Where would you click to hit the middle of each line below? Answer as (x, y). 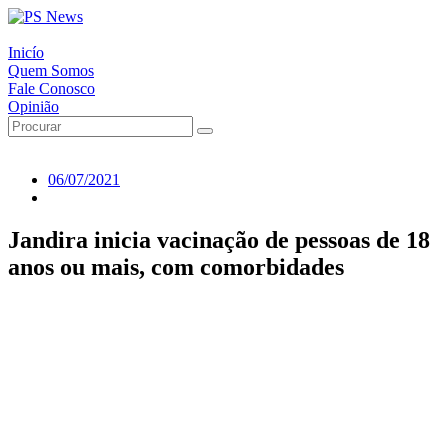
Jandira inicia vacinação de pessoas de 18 (219, 239)
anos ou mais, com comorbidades (176, 266)
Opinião (33, 106)
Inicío (26, 52)
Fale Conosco (51, 88)
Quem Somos (51, 70)
